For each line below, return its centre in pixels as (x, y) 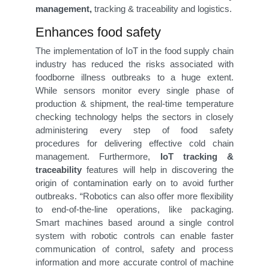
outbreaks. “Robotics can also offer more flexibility (134, 196)
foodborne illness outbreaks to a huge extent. (134, 77)
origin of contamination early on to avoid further (134, 183)
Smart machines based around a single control (134, 223)
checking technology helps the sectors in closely (134, 117)
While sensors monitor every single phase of (134, 91)
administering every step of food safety (134, 130)
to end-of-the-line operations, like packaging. (134, 210)
